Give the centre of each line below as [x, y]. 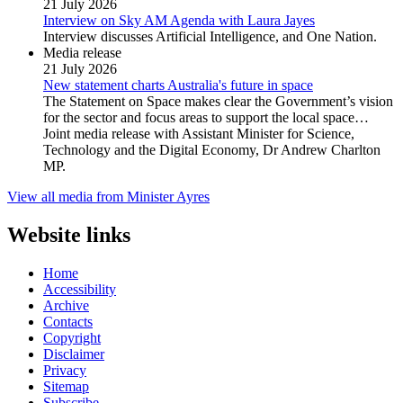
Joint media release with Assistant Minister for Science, [199, 134]
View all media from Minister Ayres [108, 197]
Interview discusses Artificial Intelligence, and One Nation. [210, 37]
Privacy [65, 371]
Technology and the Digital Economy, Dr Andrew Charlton [212, 150]
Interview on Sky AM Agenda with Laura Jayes [179, 21]
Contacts [68, 322]
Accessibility [80, 290]
